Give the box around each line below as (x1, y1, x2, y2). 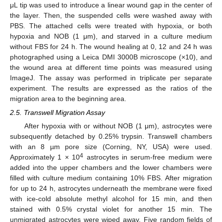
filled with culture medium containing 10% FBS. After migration (10, 174, 212, 182)
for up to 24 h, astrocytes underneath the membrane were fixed (10, 184, 212, 193)
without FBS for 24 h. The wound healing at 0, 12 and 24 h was (10, 42, 212, 51)
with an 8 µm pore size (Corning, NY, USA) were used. (10, 143, 212, 151)
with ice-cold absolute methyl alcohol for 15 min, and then (10, 195, 212, 203)
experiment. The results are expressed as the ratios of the (10, 84, 212, 92)
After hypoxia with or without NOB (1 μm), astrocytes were (24, 122, 212, 130)
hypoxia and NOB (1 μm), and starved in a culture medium (10, 32, 212, 40)
